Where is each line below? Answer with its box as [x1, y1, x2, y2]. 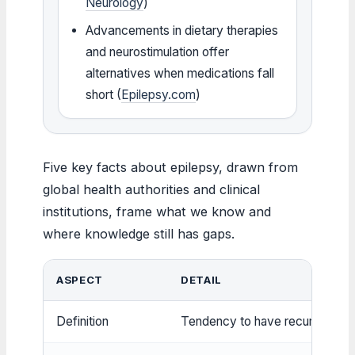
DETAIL [181, 273, 222, 286]
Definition [56, 313, 109, 329]
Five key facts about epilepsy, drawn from [43, 158, 298, 175]
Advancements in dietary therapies [86, 22, 279, 38]
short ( [86, 86, 122, 102]
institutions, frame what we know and [43, 203, 271, 219]
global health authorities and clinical [43, 181, 260, 197]
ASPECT [56, 273, 103, 286]
